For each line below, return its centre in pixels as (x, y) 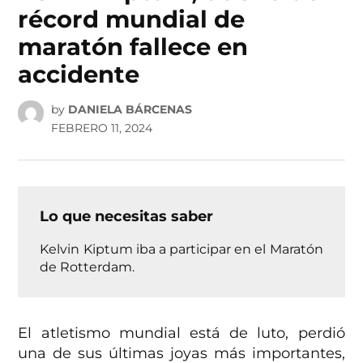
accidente (79, 75)
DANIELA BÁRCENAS (130, 109)
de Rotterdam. (88, 266)
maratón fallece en (133, 47)
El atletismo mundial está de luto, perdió (181, 333)
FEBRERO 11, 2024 (101, 128)
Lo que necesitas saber (127, 216)
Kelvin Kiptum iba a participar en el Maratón (181, 248)
